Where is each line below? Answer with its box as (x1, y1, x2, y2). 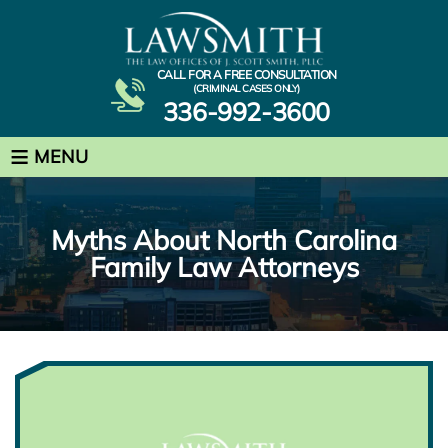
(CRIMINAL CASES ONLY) (193, 81, 300, 95)
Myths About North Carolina (51, 222, 397, 257)
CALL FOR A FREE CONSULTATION (156, 66, 337, 82)
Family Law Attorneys (89, 249, 359, 284)
